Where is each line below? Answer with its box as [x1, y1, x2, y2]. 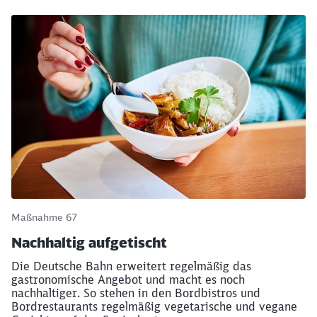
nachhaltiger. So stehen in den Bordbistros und [11, 286, 260, 301]
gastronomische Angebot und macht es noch [11, 272, 245, 287]
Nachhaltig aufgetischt [11, 234, 167, 252]
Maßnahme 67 [11, 211, 77, 224]
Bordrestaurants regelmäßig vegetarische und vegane [11, 299, 297, 314]
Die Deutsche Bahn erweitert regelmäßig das [11, 259, 251, 274]
